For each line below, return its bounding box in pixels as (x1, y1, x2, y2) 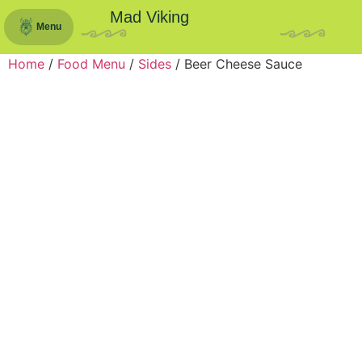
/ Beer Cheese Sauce (171, 56, 302, 73)
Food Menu (57, 56, 125, 73)
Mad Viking (110, 8, 190, 27)
